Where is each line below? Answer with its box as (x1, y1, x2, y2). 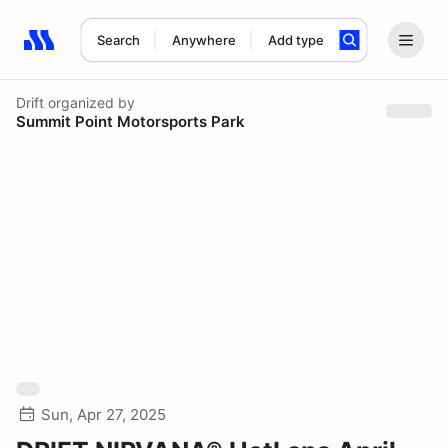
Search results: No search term (23, 41, 256, 61)
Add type (267, 32, 324, 48)
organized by (44, 93, 135, 111)
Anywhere (171, 32, 236, 48)
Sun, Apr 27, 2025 (41, 405, 166, 424)
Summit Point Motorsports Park (16, 111, 245, 131)
